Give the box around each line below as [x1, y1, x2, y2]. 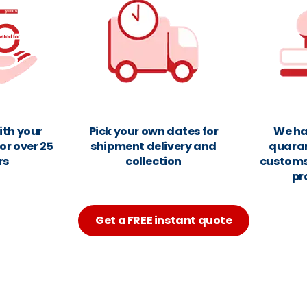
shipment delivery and [90, 138, 217, 154]
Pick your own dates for [88, 123, 219, 139]
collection [125, 153, 182, 169]
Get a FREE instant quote [95, 212, 232, 228]
